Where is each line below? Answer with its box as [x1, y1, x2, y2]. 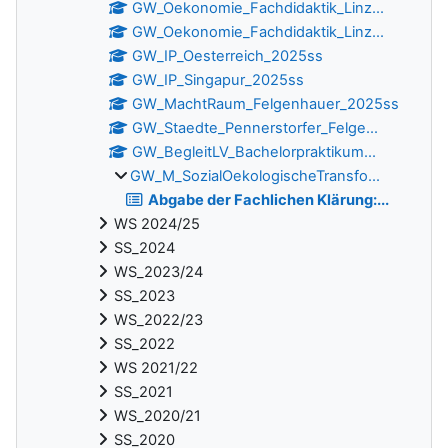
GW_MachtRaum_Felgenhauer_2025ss [132, 95, 400, 114]
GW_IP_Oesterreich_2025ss [132, 47, 324, 66]
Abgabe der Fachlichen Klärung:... [148, 191, 390, 210]
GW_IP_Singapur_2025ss [132, 71, 305, 90]
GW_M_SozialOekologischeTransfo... [130, 167, 380, 186]
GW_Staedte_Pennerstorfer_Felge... [132, 119, 379, 138]
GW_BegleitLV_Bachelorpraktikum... [132, 143, 377, 162]
